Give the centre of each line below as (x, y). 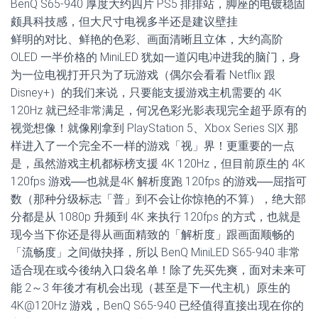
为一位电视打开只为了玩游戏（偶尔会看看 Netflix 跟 (143, 75)
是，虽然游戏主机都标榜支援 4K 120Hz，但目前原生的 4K (158, 164)
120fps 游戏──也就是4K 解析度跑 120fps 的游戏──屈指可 (159, 181)
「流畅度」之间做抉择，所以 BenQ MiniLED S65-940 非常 (155, 252)
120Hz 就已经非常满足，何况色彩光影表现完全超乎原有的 (159, 110)
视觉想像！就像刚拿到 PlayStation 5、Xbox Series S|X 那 (154, 128)
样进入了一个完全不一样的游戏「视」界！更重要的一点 (153, 146)
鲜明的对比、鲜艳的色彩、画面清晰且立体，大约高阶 (147, 39)
